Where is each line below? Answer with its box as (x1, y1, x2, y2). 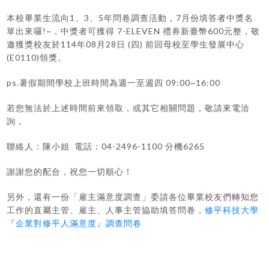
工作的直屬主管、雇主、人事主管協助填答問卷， (7, 205, 205, 216)
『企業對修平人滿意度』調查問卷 (7, 218, 145, 229)
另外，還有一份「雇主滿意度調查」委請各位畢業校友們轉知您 (7, 192, 259, 202)
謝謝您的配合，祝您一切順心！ (7, 166, 145, 177)
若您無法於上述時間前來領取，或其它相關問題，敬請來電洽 (7, 103, 250, 113)
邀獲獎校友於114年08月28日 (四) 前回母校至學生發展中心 (7, 39, 245, 50)
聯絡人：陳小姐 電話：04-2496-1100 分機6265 (7, 141, 208, 152)
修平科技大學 (205, 205, 259, 216)
